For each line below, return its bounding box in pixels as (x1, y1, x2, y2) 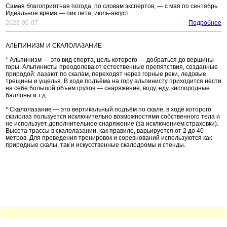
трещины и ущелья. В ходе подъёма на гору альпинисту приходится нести (6, 78, 221, 85)
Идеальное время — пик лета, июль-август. (6, 10, 130, 17)
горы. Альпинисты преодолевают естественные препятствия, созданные (6, 63, 218, 71)
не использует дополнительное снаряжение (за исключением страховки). (6, 120, 218, 128)
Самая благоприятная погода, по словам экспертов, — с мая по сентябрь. (6, 3, 219, 10)
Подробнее (188, 19, 221, 27)
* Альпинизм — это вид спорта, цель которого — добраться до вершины (6, 56, 214, 64)
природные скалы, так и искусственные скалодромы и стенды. (6, 141, 185, 149)
